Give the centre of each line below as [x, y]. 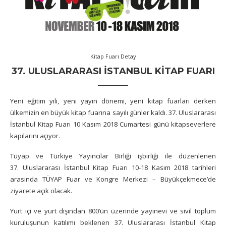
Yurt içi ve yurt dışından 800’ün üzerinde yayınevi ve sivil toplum [113, 211]
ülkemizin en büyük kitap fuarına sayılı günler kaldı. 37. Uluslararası [113, 113]
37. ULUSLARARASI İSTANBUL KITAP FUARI [113, 71]
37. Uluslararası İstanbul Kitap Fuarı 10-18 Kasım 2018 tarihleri [113, 168]
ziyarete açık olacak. [41, 191]
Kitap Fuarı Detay [113, 56]
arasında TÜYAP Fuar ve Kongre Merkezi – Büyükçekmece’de [113, 179]
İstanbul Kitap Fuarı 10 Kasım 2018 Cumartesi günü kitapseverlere [113, 124]
